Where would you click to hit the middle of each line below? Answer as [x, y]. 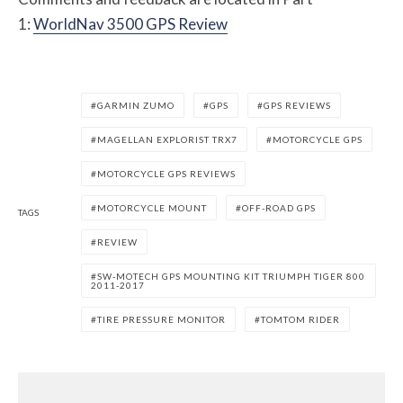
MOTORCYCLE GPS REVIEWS [166, 174]
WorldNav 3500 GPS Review [130, 24]
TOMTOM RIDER [300, 320]
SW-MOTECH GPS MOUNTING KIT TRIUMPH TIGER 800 [231, 277]
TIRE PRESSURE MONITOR [161, 320]
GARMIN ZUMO [136, 106]
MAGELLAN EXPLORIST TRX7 [167, 140]
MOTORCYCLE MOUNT [152, 208]
